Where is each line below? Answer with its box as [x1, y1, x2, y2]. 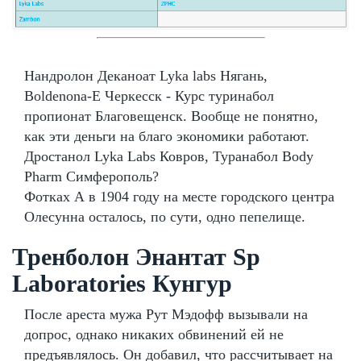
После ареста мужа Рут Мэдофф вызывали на [24, 305, 308, 322]
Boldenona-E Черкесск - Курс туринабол [24, 87, 274, 104]
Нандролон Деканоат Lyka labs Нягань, [24, 67, 268, 84]
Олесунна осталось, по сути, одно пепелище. [24, 208, 305, 225]
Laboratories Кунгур [12, 269, 232, 297]
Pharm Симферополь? [24, 168, 159, 185]
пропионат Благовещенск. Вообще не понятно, [24, 107, 318, 124]
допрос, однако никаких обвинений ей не [24, 326, 284, 342]
